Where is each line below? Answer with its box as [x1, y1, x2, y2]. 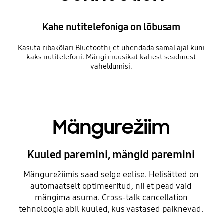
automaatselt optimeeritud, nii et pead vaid [30, 180, 192, 191]
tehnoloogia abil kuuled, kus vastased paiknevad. [19, 203, 203, 214]
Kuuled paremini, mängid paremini [27, 148, 195, 161]
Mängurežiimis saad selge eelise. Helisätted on [23, 169, 199, 180]
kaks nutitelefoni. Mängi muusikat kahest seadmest [26, 52, 196, 61]
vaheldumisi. [90, 61, 132, 71]
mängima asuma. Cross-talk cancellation [34, 192, 188, 203]
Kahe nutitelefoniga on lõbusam [42, 20, 180, 33]
